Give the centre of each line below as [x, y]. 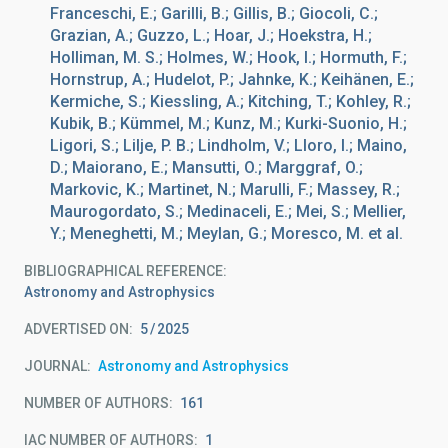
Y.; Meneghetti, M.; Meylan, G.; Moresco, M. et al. [226, 233]
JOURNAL [55, 366]
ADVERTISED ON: [78, 329]
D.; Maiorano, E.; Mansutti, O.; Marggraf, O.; [206, 167]
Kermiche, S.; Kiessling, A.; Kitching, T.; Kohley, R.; [230, 101]
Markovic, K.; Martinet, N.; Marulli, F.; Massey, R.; [225, 189]
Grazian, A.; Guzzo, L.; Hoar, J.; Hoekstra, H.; [211, 35]
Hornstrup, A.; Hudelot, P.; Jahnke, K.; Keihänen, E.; [232, 79]
